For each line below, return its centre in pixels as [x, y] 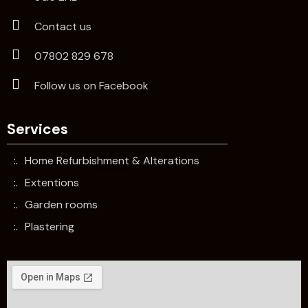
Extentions [52, 183]
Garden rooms [61, 205]
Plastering [49, 227]
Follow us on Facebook [91, 86]
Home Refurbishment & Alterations [112, 161]
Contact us [63, 27]
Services [37, 129]
